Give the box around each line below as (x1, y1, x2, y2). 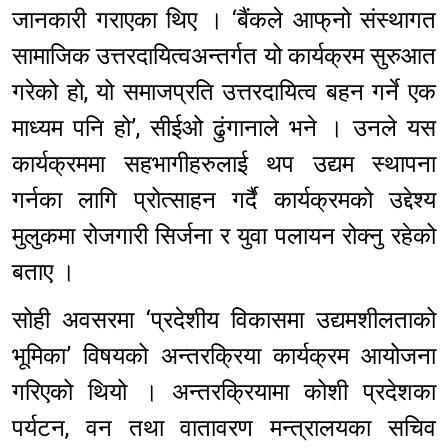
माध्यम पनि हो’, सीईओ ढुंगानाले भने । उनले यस (12, 114, 436, 143)
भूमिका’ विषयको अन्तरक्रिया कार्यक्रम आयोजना (12, 342, 436, 371)
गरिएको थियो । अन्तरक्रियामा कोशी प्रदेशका (12, 378, 436, 407)
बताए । (12, 258, 75, 287)
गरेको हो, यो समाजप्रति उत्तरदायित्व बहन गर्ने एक (12, 78, 436, 107)
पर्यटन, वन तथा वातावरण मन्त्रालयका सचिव (12, 414, 436, 443)
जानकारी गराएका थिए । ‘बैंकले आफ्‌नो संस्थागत (12, 6, 436, 35)
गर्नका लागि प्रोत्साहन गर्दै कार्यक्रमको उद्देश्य (12, 186, 436, 215)
